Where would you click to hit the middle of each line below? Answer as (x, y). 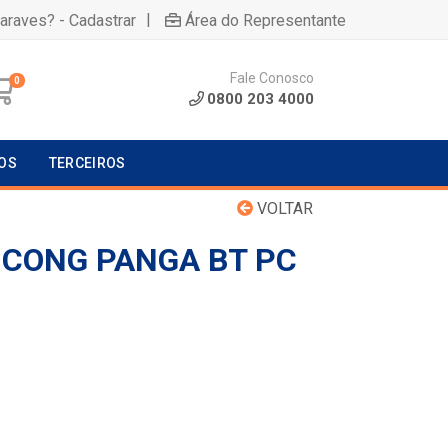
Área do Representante (265, 20)
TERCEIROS (87, 163)
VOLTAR (283, 208)
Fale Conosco (272, 78)
